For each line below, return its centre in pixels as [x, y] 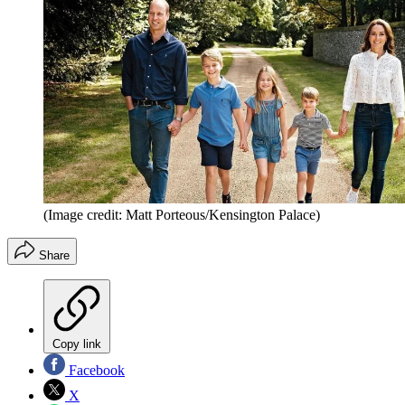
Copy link [77, 344]
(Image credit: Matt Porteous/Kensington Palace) [182, 215]
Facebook [95, 371]
